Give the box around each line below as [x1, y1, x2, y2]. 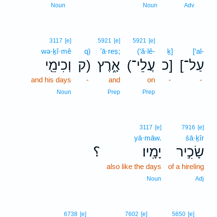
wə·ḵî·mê [41, 47, 71, 55]
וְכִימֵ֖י [45, 58, 71, 73]
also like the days [107, 162, 161, 170]
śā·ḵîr [186, 134, 204, 142]
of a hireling [168, 162, 204, 170]
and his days [31, 76, 71, 84]
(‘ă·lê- [137, 47, 155, 55]
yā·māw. [134, 134, 161, 142]
